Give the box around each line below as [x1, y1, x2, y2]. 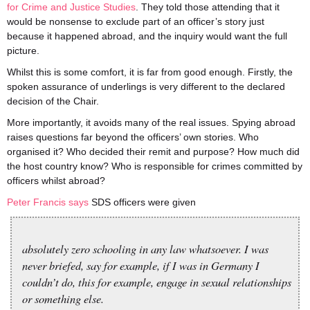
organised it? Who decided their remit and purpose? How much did [7, 146, 300, 157]
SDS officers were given [89, 197, 196, 208]
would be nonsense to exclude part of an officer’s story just [7, 16, 264, 27]
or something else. [22, 291, 104, 306]
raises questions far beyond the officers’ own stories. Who [7, 131, 259, 143]
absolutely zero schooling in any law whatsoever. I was [22, 241, 268, 256]
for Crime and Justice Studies [7, 1, 136, 12]
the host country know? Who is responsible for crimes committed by [7, 161, 302, 172]
